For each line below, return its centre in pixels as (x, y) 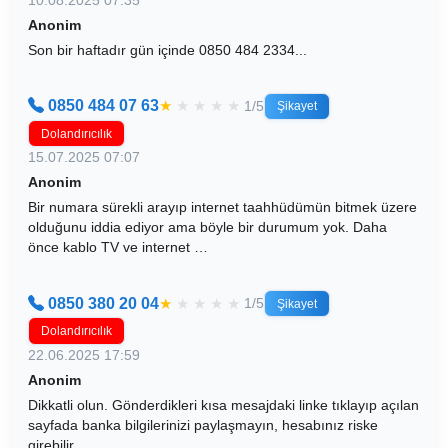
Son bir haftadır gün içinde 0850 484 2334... (167, 49)
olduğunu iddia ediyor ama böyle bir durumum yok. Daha (207, 227)
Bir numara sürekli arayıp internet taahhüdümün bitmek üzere (222, 207)
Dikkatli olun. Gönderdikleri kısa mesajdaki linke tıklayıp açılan (223, 404)
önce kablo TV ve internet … (118, 247)
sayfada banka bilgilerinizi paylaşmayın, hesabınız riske (203, 424)
